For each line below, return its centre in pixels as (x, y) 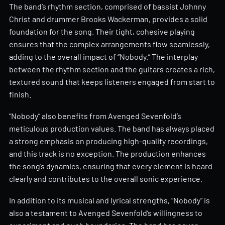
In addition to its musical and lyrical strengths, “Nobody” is (109, 200)
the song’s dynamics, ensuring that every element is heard (111, 166)
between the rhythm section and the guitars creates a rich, (112, 69)
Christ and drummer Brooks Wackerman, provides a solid (108, 19)
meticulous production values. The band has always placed (112, 128)
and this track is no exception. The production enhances (107, 153)
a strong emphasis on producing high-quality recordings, (108, 141)
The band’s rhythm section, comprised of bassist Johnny (107, 7)
